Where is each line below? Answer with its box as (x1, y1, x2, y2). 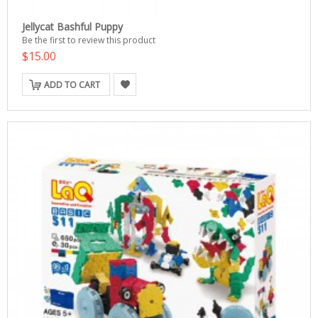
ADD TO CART (44, 79, 100, 91)
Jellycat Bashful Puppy (22, 20, 123, 33)
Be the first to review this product (22, 34, 155, 46)
